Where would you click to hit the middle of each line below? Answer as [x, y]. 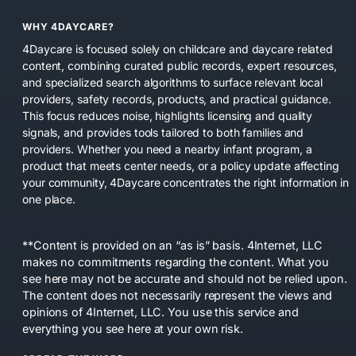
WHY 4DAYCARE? [68, 27]
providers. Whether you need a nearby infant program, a [167, 149]
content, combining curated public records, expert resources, [180, 65]
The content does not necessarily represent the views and [178, 295]
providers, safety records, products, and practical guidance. [177, 99]
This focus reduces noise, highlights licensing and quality [168, 115]
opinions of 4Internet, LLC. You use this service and [161, 311]
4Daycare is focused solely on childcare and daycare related [178, 48]
